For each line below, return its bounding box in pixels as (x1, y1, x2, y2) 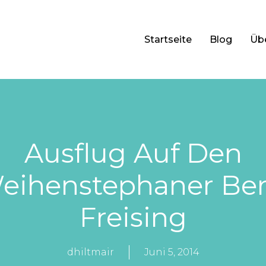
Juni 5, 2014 (144, 246, 199, 258)
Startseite (144, 33, 192, 45)
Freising (79, 201, 187, 234)
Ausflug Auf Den (24, 137, 242, 170)
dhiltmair (66, 246, 114, 258)
